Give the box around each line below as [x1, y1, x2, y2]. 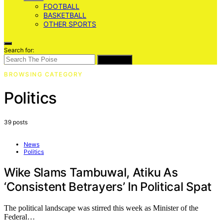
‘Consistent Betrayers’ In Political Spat [4, 179, 212, 194]
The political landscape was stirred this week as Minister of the [4, 203, 198, 212]
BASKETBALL [43, 11, 86, 19]
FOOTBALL [43, 2, 79, 10]
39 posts [4, 118, 28, 126]
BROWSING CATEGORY [4, 71, 83, 78]
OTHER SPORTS [43, 20, 96, 28]
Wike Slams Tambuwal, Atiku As [4, 165, 178, 180]
